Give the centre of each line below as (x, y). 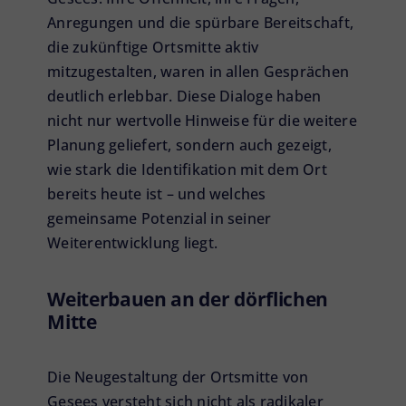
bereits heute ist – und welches (157, 193)
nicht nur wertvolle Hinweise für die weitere (202, 120)
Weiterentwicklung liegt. (132, 242)
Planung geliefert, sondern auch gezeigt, (189, 145)
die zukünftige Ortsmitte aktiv (153, 47)
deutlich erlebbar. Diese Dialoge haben (184, 96)
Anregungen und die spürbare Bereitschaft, (201, 22)
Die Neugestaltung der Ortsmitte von (178, 377)
